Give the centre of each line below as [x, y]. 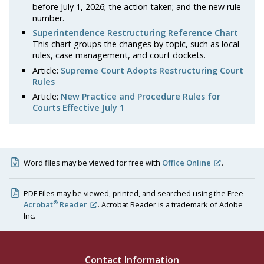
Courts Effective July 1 [78, 107]
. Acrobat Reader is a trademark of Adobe [171, 205]
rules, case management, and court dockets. [119, 55]
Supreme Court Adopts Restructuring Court [152, 70]
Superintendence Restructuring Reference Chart [135, 33]
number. [48, 18]
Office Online [187, 163]
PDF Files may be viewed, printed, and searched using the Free [134, 194]
